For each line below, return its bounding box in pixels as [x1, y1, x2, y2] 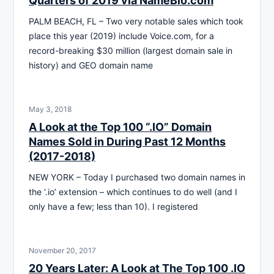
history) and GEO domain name [29, 59, 153, 70]
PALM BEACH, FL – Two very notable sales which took [29, 15, 243, 26]
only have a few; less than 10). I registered [29, 201, 198, 212]
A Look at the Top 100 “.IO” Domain [29, 120, 212, 133]
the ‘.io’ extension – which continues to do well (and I [29, 186, 237, 197]
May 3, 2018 [29, 104, 72, 114]
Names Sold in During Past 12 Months [29, 135, 226, 148]
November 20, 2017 [29, 245, 96, 255]
